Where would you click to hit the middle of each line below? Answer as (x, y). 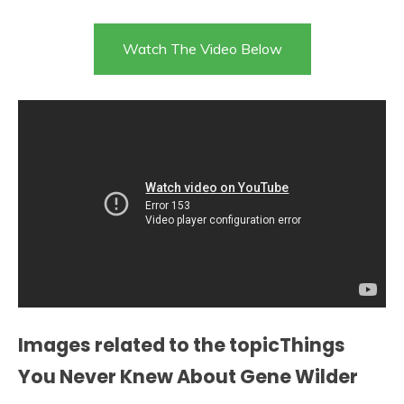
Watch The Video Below (202, 49)
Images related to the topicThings (182, 344)
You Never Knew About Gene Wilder (188, 376)
